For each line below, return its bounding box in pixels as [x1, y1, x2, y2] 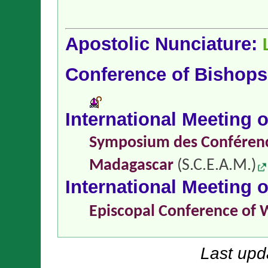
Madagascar [89, 157, 173, 174]
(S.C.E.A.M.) [173, 157, 256, 174]
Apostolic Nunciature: [65, 33, 263, 54]
